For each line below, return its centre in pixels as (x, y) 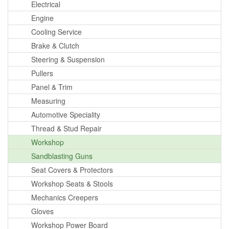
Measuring (48, 100)
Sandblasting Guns (62, 156)
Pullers (42, 73)
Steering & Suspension (68, 59)
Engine (42, 18)
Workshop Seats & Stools (72, 183)
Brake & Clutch (55, 45)
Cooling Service (56, 31)
